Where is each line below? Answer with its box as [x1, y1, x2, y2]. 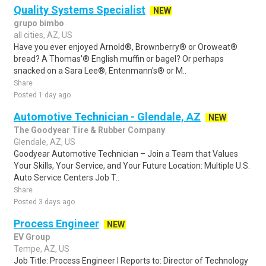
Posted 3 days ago [14, 198, 75, 206]
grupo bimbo [14, 18, 64, 28]
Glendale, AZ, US [14, 137, 75, 147]
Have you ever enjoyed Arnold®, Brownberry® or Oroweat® [14, 42, 237, 52]
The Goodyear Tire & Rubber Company [14, 125, 165, 135]
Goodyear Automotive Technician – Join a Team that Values [14, 149, 238, 159]
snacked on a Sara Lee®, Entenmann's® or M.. [14, 66, 186, 75]
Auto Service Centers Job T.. [14, 173, 119, 182]
